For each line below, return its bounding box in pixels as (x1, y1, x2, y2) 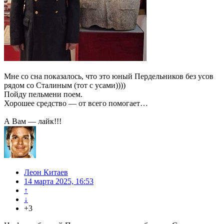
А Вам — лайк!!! (4, 117, 61, 126)
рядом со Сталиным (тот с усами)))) (4, 81, 125, 90)
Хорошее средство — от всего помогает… (4, 99, 148, 108)
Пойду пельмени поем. (4, 90, 82, 99)
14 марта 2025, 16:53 (24, 177, 93, 186)
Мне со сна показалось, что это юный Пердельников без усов (4, 72, 213, 81)
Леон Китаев (24, 168, 68, 177)
